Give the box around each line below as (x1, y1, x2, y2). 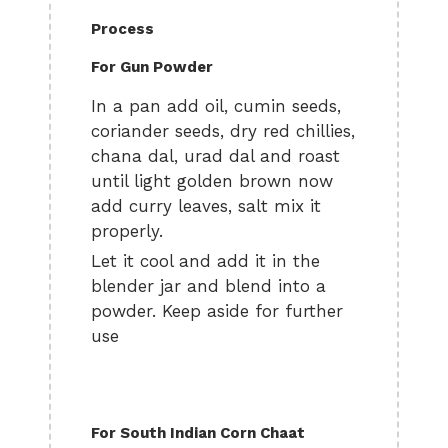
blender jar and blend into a (91, 276, 326, 296)
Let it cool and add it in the (91, 251, 320, 271)
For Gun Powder (91, 58, 213, 76)
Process (91, 20, 154, 38)
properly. (91, 221, 163, 241)
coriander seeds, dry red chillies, (91, 121, 355, 141)
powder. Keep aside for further (91, 301, 343, 321)
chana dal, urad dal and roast (91, 146, 340, 166)
